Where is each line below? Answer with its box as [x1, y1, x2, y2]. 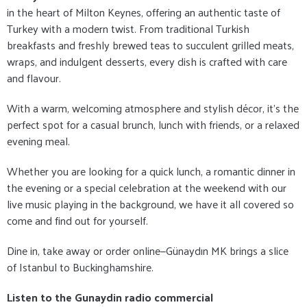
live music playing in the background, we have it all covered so [7, 194, 294, 214]
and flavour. [7, 68, 61, 88]
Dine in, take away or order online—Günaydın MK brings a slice [7, 241, 288, 261]
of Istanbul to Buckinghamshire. [7, 257, 153, 278]
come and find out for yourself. [7, 210, 148, 231]
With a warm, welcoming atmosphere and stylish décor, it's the [7, 98, 299, 119]
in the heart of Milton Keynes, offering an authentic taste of [7, 2, 280, 23]
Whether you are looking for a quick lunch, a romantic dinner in [7, 161, 295, 182]
